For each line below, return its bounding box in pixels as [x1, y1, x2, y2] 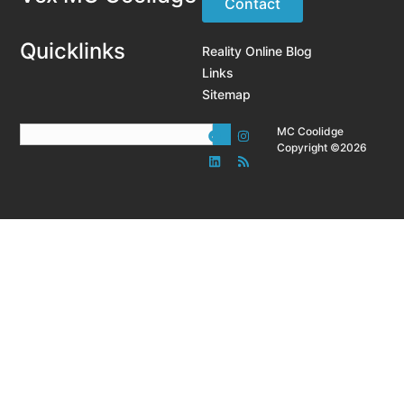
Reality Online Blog [202, 43, 312, 60]
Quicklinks [20, 38, 126, 65]
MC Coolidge [277, 124, 344, 139]
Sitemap [202, 87, 251, 103]
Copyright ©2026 [277, 141, 368, 155]
